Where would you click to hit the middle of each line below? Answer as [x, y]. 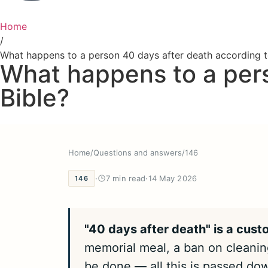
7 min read [126, 178]
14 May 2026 [172, 178]
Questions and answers [138, 153]
